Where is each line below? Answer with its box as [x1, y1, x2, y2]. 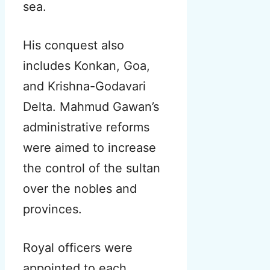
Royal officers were [23, 240, 133, 256]
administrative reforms [23, 120, 149, 135]
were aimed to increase [23, 140, 156, 155]
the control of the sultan [23, 161, 160, 176]
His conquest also [23, 38, 124, 53]
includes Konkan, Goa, [23, 58, 150, 74]
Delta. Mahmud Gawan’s [23, 99, 159, 115]
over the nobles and [23, 181, 137, 196]
